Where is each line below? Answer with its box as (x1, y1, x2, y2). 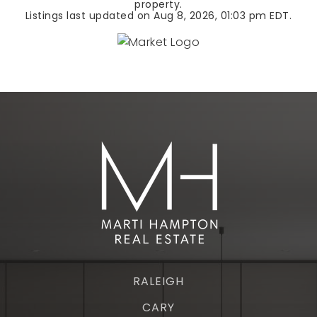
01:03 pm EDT (220, 8, 289, 23)
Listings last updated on (25, 8, 154, 23)
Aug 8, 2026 (154, 8, 215, 23)
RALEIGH (133, 273, 184, 290)
